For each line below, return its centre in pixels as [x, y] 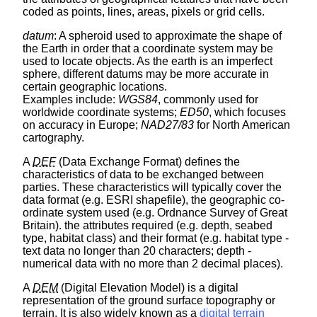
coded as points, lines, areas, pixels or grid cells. [144, 12]
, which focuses [247, 113]
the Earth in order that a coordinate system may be [148, 49]
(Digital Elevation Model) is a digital [148, 288]
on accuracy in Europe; [82, 125]
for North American [242, 125]
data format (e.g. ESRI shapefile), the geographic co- [154, 200]
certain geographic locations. [95, 87]
